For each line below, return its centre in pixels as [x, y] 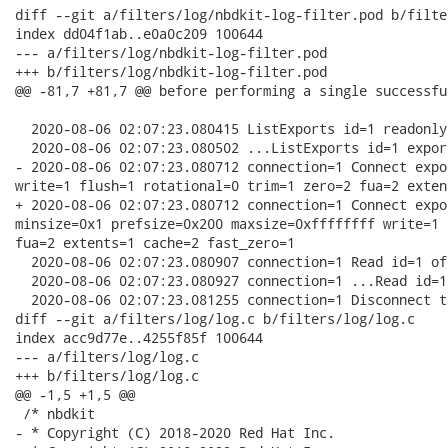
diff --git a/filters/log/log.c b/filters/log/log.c [215, 318]
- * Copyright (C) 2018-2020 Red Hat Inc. [175, 432]
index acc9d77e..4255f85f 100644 [139, 337]
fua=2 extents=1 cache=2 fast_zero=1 [155, 242]
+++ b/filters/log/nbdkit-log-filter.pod [171, 71]
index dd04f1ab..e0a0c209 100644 [139, 33]
